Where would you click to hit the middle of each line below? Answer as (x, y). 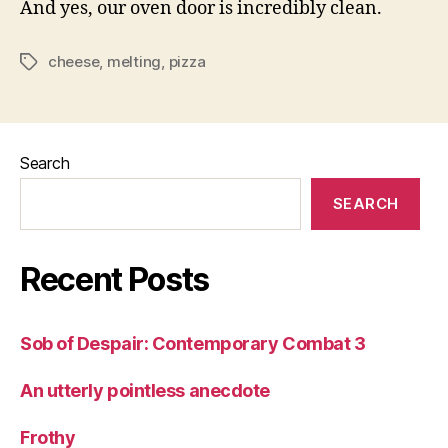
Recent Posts (115, 279)
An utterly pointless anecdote (145, 390)
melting (134, 61)
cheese (74, 61)
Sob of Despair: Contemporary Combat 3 (193, 343)
